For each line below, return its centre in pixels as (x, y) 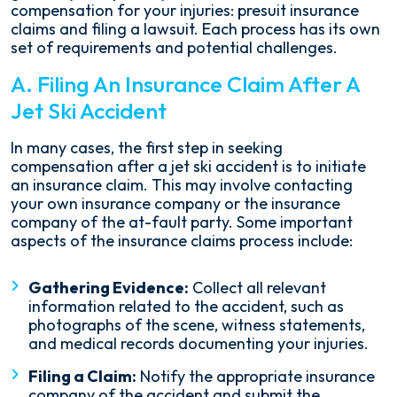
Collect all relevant (257, 288)
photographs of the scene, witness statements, (197, 325)
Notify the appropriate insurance (256, 376)
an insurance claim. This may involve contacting (182, 185)
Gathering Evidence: (109, 288)
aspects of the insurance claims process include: (182, 241)
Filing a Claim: (82, 376)
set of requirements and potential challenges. (174, 47)
